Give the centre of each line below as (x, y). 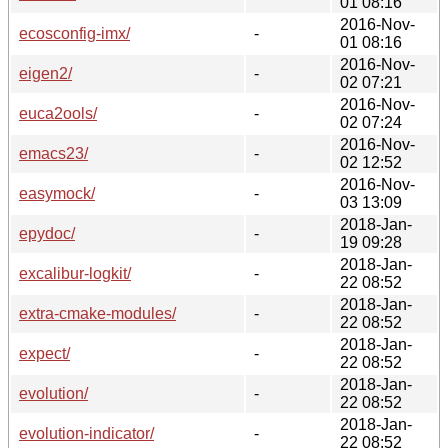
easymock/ (57, 193)
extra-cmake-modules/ (97, 313)
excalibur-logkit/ (75, 273)
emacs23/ (53, 153)
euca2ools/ (58, 113)
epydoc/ (47, 233)
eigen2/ (45, 73)
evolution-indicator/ (86, 433)
